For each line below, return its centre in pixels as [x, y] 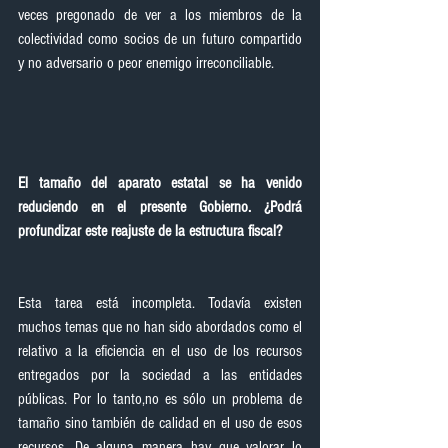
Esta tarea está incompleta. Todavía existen [160, 303]
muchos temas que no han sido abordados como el [160, 327]
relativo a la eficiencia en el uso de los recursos [160, 351]
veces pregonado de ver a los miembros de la [160, 15]
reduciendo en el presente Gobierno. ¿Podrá [160, 207]
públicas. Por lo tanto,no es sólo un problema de [160, 399]
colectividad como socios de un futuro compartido [160, 39]
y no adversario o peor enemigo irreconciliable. [146, 63]
